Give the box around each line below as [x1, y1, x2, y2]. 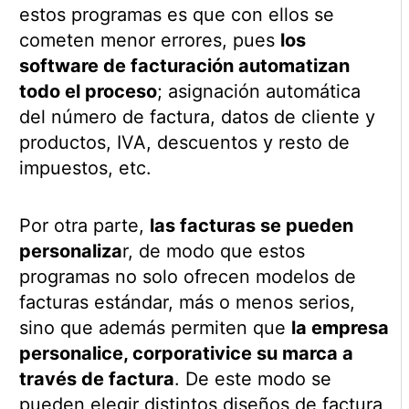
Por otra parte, [18, 214, 150, 236]
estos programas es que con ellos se [18, 3, 334, 26]
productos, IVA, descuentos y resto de [18, 131, 350, 153]
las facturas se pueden [149, 214, 353, 236]
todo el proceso [18, 79, 157, 102]
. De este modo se [173, 367, 331, 390]
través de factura [18, 367, 174, 390]
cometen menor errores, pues [18, 28, 280, 51]
